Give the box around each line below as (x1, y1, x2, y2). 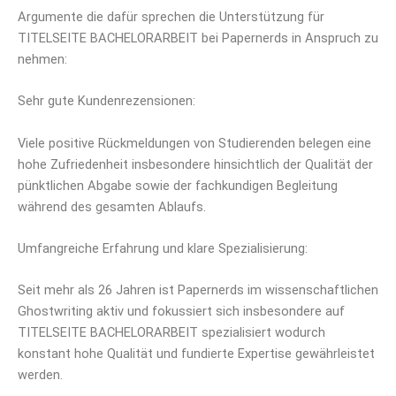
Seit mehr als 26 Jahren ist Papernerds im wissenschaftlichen (18, 282, 378, 299)
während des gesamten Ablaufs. (18, 198, 206, 215)
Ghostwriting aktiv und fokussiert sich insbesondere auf (18, 303, 345, 320)
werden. (18, 367, 63, 384)
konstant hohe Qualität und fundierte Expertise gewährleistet (18, 346, 375, 362)
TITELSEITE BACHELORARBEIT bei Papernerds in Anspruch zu (18, 29, 378, 46)
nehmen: (18, 50, 67, 67)
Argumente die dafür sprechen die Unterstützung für (18, 8, 324, 25)
